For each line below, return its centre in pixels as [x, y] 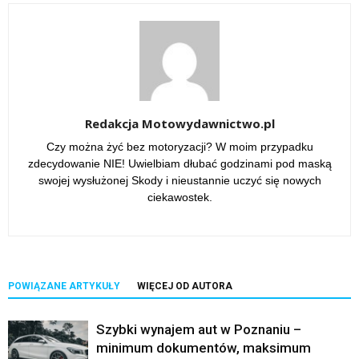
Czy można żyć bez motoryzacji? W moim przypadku [179, 146]
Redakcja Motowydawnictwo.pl [179, 123]
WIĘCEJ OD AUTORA [185, 286]
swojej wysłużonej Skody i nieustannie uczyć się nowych [179, 180]
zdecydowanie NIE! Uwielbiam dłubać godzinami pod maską [179, 163]
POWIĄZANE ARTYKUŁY [64, 286]
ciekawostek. [179, 197]
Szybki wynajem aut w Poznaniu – [199, 329]
